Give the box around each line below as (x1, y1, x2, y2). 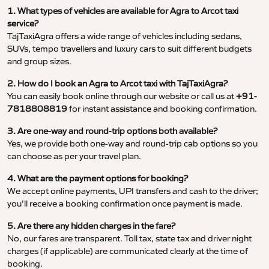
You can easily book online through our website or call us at (7, 91, 236, 102)
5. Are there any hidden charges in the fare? (7, 220, 175, 232)
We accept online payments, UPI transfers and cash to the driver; (7, 186, 258, 197)
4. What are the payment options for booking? (7, 173, 188, 184)
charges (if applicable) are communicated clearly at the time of (7, 246, 248, 257)
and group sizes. (7, 56, 71, 67)
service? (7, 18, 38, 29)
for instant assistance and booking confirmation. (67, 103, 257, 115)
